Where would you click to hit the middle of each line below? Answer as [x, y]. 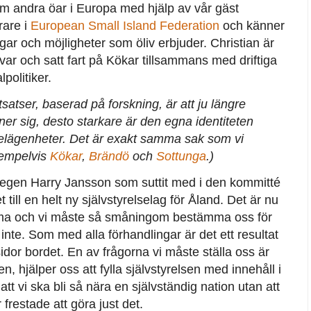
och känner [252, 25]
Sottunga [181, 156]
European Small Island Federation [125, 25]
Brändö [109, 156]
